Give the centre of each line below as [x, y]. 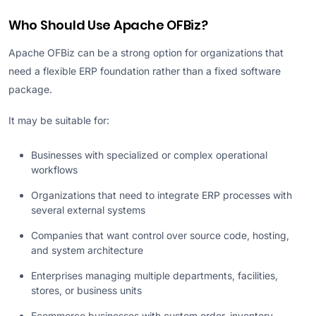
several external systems [88, 209]
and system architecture [87, 250]
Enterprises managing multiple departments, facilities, [154, 275]
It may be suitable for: [59, 120]
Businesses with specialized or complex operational [149, 154]
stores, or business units [86, 290]
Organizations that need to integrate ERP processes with [162, 195]
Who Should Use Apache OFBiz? [108, 25]
